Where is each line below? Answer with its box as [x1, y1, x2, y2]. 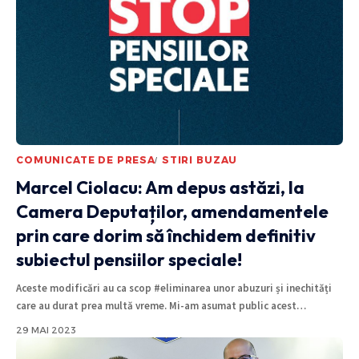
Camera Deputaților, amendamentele [16, 200, 329, 224]
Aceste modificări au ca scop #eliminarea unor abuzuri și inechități [16, 281, 332, 296]
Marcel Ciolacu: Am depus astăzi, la [16, 176, 305, 200]
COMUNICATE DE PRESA [16, 154, 155, 167]
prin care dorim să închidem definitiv [16, 224, 316, 248]
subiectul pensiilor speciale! [16, 248, 242, 272]
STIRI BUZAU [161, 154, 238, 167]
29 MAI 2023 [16, 325, 76, 337]
